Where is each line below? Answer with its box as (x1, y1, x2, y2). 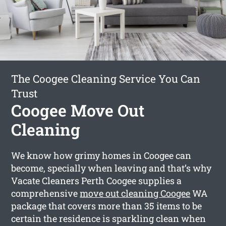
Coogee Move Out (11, 99, 145, 121)
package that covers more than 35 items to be (11, 199, 202, 212)
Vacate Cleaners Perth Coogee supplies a (11, 174, 182, 187)
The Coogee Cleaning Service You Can (11, 71, 201, 86)
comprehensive (11, 187, 80, 199)
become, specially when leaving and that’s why (11, 161, 212, 174)
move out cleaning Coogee (80, 187, 191, 199)
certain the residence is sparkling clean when (11, 212, 206, 224)
